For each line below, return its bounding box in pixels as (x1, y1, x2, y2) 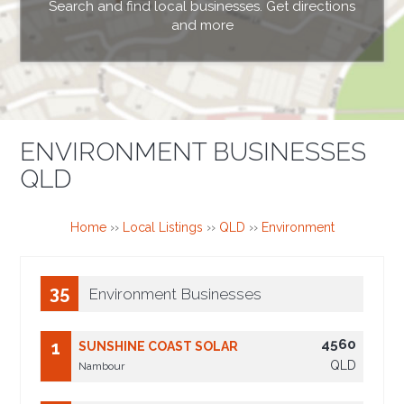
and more (170, 16, 234, 33)
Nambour (78, 360, 125, 373)
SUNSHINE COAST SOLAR (78, 339, 239, 354)
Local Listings (122, 220, 203, 235)
